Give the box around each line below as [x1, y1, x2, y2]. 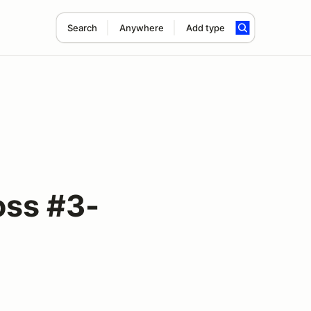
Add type [185, 22, 225, 33]
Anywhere [119, 22, 164, 33]
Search [67, 22, 97, 33]
